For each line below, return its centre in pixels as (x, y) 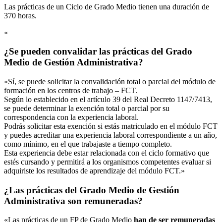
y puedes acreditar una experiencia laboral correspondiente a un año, (111, 135)
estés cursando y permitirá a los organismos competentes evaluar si (108, 162)
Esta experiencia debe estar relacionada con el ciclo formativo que (107, 153)
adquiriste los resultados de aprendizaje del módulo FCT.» (94, 171)
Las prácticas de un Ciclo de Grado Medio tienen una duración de (107, 6)
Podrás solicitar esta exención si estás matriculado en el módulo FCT (111, 126)
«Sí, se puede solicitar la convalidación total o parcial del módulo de (110, 82)
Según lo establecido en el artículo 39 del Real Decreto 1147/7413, (108, 100)
